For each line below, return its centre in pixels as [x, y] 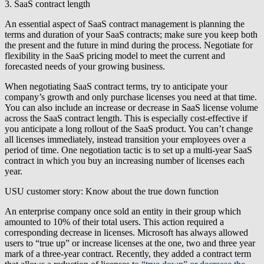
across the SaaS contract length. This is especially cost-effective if [126, 118]
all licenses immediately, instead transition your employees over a [125, 140]
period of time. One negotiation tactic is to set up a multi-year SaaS [128, 150]
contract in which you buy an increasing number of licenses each [125, 161]
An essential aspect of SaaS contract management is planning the [125, 24]
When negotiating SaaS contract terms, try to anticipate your [116, 87]
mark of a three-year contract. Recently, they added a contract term [128, 254]
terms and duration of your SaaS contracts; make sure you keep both [131, 35]
